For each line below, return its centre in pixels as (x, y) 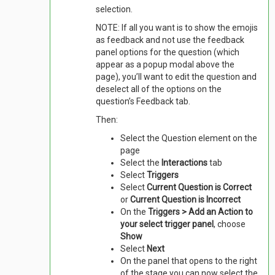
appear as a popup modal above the (165, 64)
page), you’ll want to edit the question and (176, 76)
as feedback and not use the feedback (170, 40)
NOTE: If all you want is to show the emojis (177, 27)
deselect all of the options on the (159, 89)
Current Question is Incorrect (186, 199)
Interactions (185, 162)
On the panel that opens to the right (189, 261)
